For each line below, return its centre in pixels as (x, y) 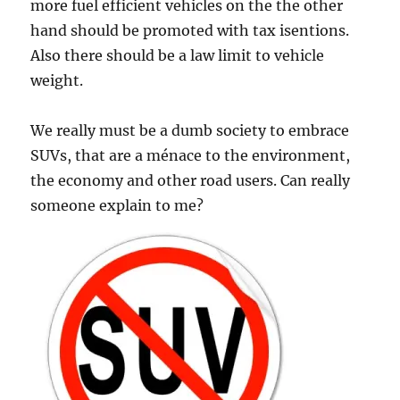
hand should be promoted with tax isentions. (190, 30)
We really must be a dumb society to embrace (190, 130)
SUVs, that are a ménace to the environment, (191, 155)
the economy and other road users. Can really (191, 180)
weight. (57, 80)
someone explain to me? (117, 205)
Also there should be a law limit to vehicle (178, 55)
